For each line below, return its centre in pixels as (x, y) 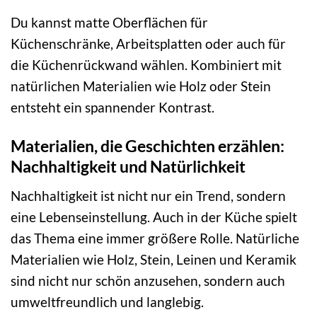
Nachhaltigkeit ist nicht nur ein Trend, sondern (148, 195)
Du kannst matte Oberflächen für (109, 23)
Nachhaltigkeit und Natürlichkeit (128, 167)
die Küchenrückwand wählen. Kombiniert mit (146, 65)
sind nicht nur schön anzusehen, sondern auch (148, 280)
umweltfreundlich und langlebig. (107, 301)
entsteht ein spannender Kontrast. (113, 108)
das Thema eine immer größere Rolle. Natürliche (155, 238)
